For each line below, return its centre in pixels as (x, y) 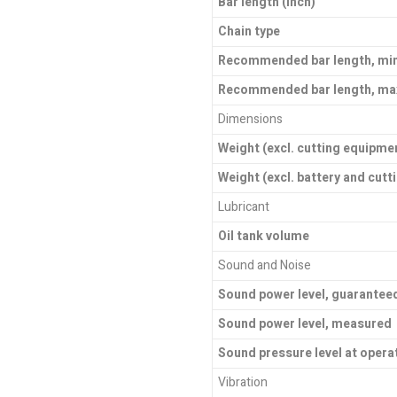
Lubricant (243, 206)
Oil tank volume (263, 236)
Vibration (242, 382)
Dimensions (250, 119)
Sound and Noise (264, 265)
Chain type (249, 31)
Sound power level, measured (304, 323)
